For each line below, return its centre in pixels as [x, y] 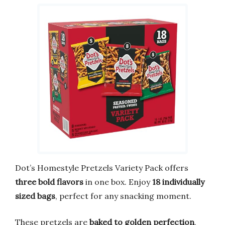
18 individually [178, 182]
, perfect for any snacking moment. [123, 196]
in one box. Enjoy [118, 182]
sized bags [35, 196]
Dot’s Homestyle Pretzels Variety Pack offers [102, 167]
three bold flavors [49, 182]
